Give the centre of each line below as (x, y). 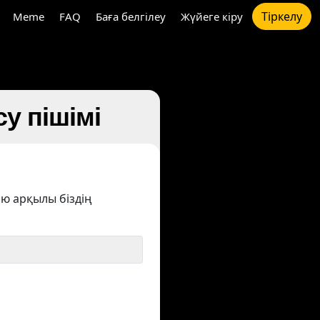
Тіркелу (282, 16)
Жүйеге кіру (212, 16)
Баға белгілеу (131, 16)
